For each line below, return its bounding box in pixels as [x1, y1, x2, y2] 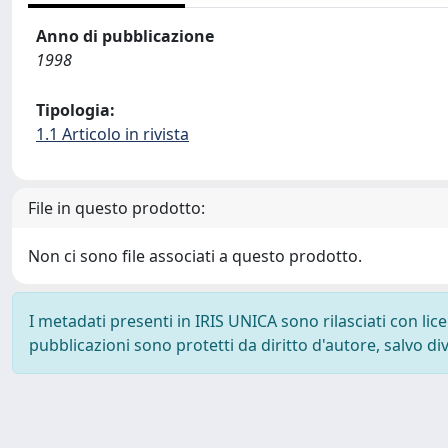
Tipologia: [36, 99, 115, 121]
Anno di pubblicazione [36, 25, 214, 47]
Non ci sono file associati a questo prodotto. [28, 245, 362, 267]
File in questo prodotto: [28, 197, 205, 219]
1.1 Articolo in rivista [36, 123, 189, 145]
